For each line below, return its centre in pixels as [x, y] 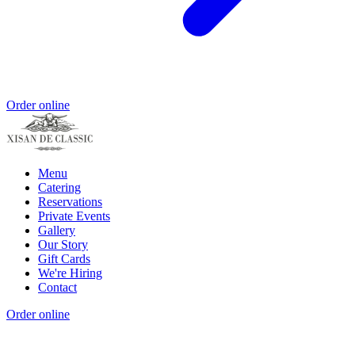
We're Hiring [70, 273]
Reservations [70, 202]
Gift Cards [64, 259]
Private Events [74, 216]
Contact [57, 288]
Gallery [57, 231]
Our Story [63, 245]
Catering [59, 188]
